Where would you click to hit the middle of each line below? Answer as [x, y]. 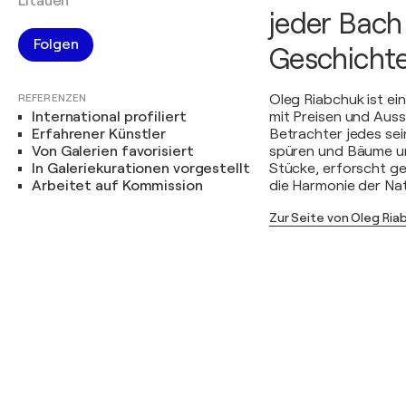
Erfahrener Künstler [99, 134]
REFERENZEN [52, 98]
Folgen [56, 44]
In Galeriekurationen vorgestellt [141, 169]
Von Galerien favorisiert [113, 151]
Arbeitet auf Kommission [117, 186]
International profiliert [109, 117]
